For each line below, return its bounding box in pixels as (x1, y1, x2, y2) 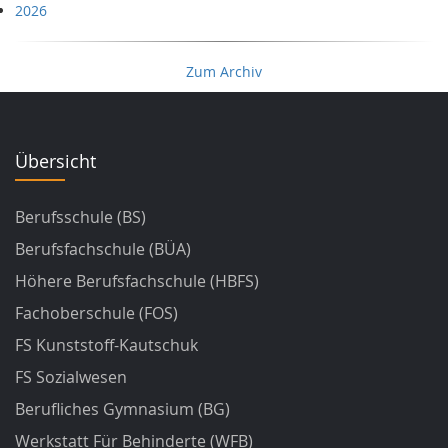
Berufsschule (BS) (15, 206, 146, 228)
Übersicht (15, 149, 96, 173)
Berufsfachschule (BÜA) (15, 238, 191, 260)
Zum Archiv (186, 62, 262, 81)
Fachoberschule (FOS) (15, 302, 178, 324)
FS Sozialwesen (15, 366, 127, 388)
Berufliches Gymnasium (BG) (15, 398, 230, 420)
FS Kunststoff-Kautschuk (15, 334, 198, 356)
